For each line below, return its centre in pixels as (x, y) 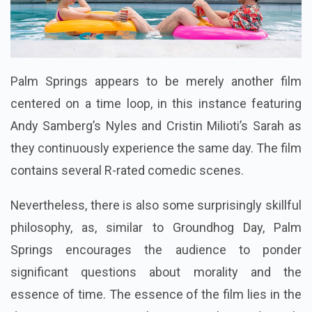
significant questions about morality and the (156, 272)
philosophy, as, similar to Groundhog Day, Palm (156, 227)
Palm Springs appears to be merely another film (156, 81)
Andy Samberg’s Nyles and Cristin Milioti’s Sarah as (156, 125)
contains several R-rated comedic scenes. (127, 170)
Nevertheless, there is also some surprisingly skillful (156, 205)
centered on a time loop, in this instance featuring (156, 103)
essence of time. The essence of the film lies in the (156, 294)
